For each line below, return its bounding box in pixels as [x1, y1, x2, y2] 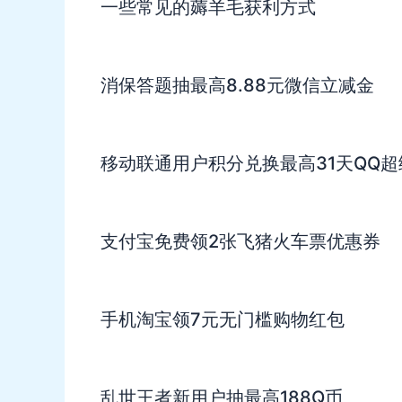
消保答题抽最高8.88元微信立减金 [100, 74, 374, 97]
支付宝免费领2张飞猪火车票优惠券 [100, 231, 380, 253]
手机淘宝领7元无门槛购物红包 [100, 309, 345, 331]
